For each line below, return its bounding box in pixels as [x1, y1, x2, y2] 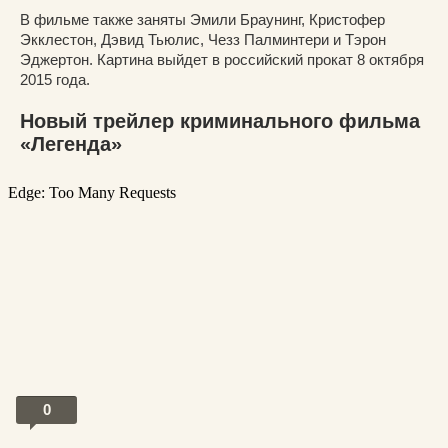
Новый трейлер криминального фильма [20, 110, 420, 133]
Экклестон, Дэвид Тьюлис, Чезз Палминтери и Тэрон [20, 31, 386, 49]
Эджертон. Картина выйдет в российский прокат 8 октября [20, 51, 424, 69]
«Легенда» [20, 133, 122, 156]
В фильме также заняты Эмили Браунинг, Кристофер [20, 11, 385, 29]
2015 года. [20, 71, 90, 89]
